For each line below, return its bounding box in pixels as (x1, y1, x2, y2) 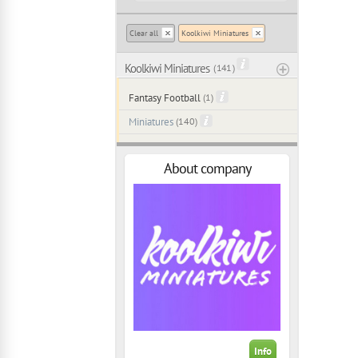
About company (163, 159, 251, 178)
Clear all (129, 28, 158, 39)
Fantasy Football (129, 91, 201, 105)
